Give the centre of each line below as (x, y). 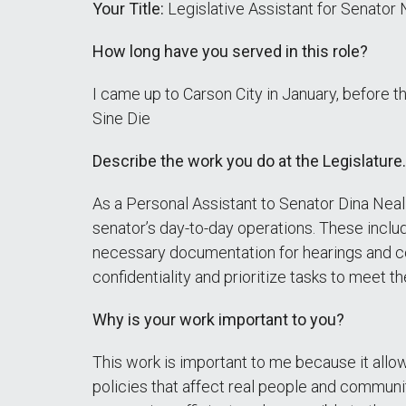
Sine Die (121, 118)
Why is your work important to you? (218, 319)
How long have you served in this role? (230, 51)
